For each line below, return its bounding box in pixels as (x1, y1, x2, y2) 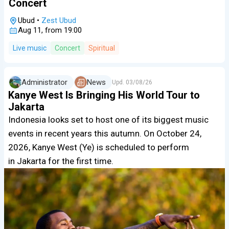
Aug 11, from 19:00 (18, 26, 82, 35)
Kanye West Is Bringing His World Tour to (8, 89, 200, 102)
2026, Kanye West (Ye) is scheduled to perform (8, 142, 189, 153)
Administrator (21, 78, 67, 87)
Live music (13, 44, 47, 53)
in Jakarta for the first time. (8, 156, 113, 167)
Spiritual (88, 44, 115, 53)
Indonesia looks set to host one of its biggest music (8, 114, 209, 125)
